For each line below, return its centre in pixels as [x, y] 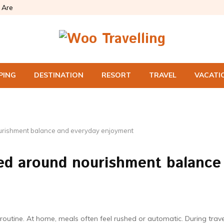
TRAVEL [163, 75]
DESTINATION [59, 75]
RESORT [116, 75]
